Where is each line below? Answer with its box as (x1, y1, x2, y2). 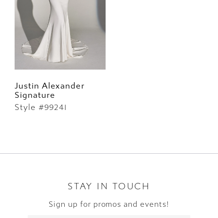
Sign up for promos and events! (48, 200, 170, 209)
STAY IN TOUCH (68, 181, 150, 192)
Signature (14, 90, 55, 101)
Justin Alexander (14, 81, 85, 91)
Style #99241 (14, 102, 67, 113)
